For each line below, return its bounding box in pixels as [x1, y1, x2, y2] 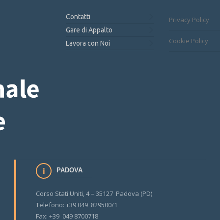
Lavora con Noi [66, 39, 110, 47]
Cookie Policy [169, 36, 208, 45]
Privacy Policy [169, 15, 209, 24]
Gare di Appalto [66, 26, 112, 34]
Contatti [66, 13, 90, 21]
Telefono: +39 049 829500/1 [36, 200, 117, 210]
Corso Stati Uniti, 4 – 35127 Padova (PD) [36, 189, 152, 198]
